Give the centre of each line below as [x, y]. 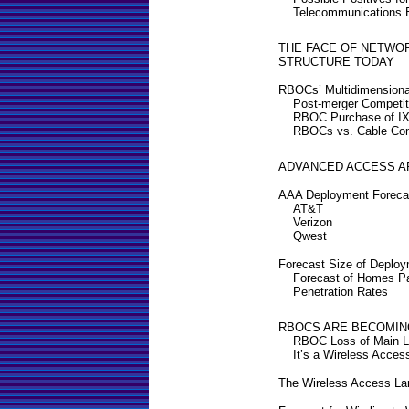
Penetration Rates [341, 291]
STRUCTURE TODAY [336, 61]
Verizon [313, 222]
